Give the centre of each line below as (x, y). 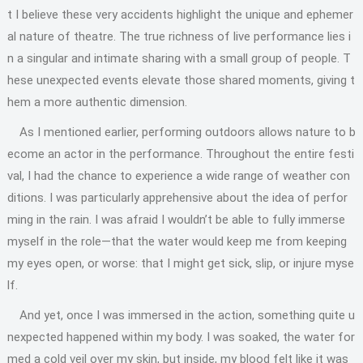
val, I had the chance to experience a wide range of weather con (178, 176)
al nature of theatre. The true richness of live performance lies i (179, 36)
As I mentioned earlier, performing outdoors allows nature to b (181, 132)
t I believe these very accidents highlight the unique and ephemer (180, 15)
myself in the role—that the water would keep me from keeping (177, 241)
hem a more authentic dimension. (97, 102)
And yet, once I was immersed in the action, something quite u (181, 315)
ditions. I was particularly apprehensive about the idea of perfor (177, 198)
